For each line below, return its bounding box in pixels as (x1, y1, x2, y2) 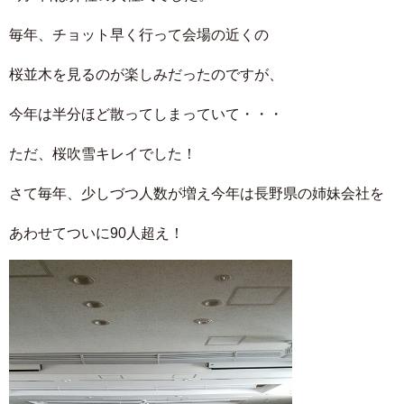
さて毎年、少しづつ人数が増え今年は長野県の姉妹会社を (9, 186, 384, 201)
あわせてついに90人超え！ (9, 225, 184, 241)
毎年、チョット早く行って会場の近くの (9, 27, 269, 42)
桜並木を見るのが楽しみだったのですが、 (9, 67, 283, 82)
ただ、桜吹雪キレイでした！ (9, 146, 197, 161)
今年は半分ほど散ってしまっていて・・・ (9, 106, 283, 122)
